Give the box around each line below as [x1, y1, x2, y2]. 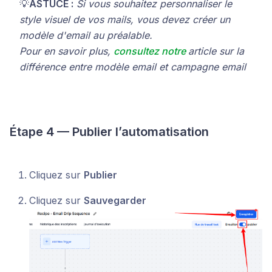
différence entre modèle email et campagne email [19, 60, 246, 73]
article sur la [188, 44, 244, 57]
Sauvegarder [84, 194, 146, 206]
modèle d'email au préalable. [19, 29, 152, 41]
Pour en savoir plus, [19, 44, 114, 57]
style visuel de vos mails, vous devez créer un [19, 13, 230, 25]
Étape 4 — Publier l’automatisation [10, 124, 209, 139]
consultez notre [114, 44, 188, 57]
